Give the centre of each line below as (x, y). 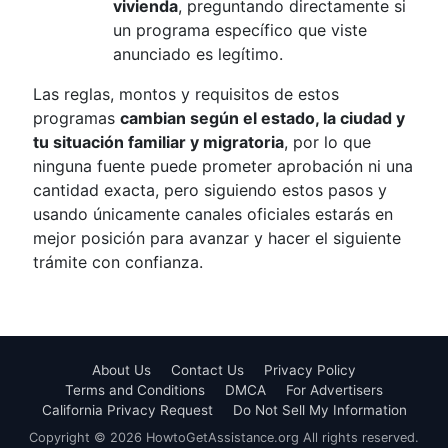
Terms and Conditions (135, 390)
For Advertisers (334, 390)
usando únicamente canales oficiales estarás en (213, 214)
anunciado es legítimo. (198, 54)
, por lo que (327, 142)
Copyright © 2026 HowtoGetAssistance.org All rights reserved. (224, 437)
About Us (121, 370)
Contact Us (207, 370)
